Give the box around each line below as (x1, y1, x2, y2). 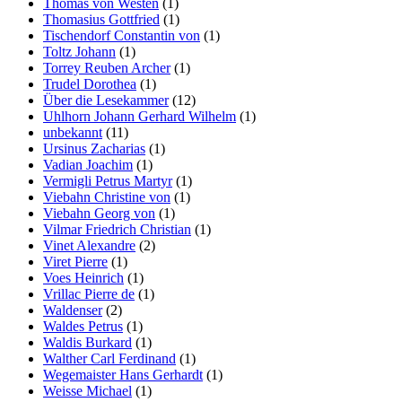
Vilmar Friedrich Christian (43, 221, 191, 237)
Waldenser (43, 301, 102, 318)
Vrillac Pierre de (43, 285, 135, 301)
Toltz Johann (43, 43, 116, 59)
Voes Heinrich (43, 269, 124, 285)
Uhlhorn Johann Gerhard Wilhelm (43, 108, 236, 124)
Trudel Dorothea (43, 75, 136, 92)
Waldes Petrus (43, 318, 123, 334)
